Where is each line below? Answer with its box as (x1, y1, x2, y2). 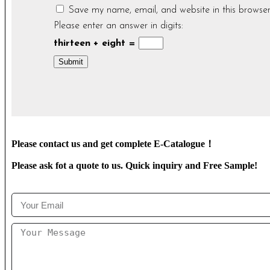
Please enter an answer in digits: (54, 21, 183, 31)
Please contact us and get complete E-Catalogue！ (11, 139, 215, 149)
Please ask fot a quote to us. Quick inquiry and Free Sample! (11, 160, 257, 171)
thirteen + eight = (54, 39, 139, 49)
